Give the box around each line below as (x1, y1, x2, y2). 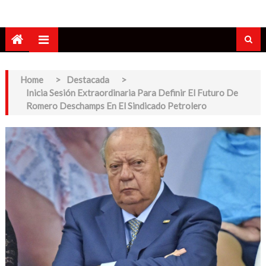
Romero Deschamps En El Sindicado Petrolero (26, 100, 207, 111)
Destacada (66, 74, 109, 85)
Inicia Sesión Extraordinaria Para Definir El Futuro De (26, 87, 238, 98)
